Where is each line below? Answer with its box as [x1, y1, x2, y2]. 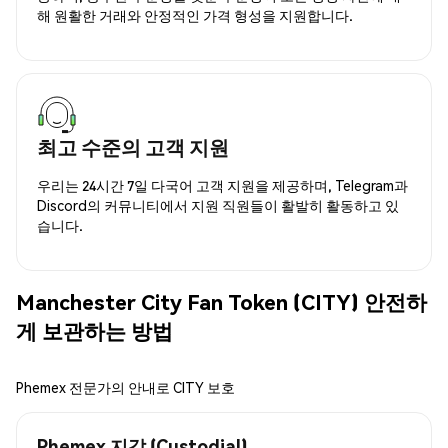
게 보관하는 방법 [16, 317, 173, 345]
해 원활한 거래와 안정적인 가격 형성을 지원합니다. [37, 5, 353, 24]
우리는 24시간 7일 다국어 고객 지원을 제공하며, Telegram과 [37, 175, 408, 194]
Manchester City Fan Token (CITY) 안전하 [16, 288, 427, 316]
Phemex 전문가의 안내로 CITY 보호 [16, 377, 235, 396]
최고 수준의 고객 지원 [37, 133, 229, 160]
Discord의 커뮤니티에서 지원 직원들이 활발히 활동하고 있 [37, 195, 399, 214]
